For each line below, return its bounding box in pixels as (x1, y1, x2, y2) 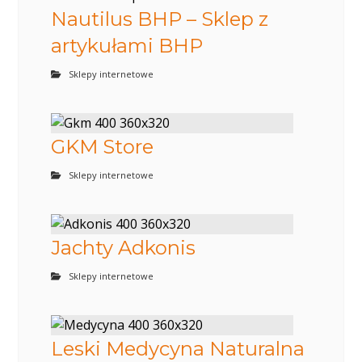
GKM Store (51, 134, 154, 158)
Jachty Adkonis (51, 235, 196, 259)
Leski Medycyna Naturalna (51, 336, 305, 360)
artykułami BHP (51, 33, 204, 57)
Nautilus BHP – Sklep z (51, 6, 269, 31)
